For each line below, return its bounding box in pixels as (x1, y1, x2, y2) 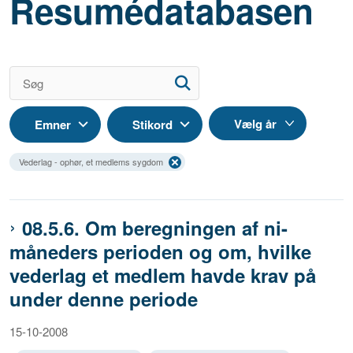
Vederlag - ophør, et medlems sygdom (19, 155, 163, 169)
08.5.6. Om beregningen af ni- (22, 214, 288, 242)
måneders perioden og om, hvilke (9, 238, 311, 266)
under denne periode (9, 285, 198, 313)
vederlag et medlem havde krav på (9, 262, 316, 289)
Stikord (132, 116, 173, 134)
